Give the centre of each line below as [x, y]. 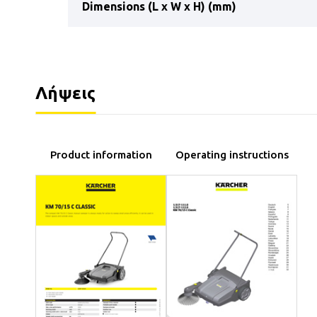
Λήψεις [65, 93]
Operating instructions [232, 154]
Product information [101, 154]
